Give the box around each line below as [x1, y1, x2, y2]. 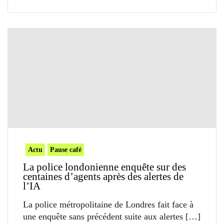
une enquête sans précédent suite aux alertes [23, 211, 183, 222]
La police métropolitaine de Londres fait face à [23, 199, 193, 210]
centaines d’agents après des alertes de [23, 170, 183, 183]
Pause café [50, 146, 81, 154]
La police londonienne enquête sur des [23, 161, 186, 173]
